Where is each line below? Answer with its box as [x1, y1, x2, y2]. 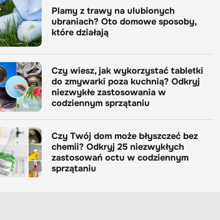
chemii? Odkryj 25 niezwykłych [52, 141, 184, 152]
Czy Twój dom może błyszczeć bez [52, 131, 198, 141]
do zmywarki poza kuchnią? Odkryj [52, 76, 200, 87]
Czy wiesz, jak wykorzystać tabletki [52, 65, 203, 76]
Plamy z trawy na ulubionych [52, 5, 175, 16]
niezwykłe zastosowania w [52, 87, 166, 98]
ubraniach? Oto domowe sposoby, [52, 16, 196, 27]
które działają [52, 27, 109, 38]
